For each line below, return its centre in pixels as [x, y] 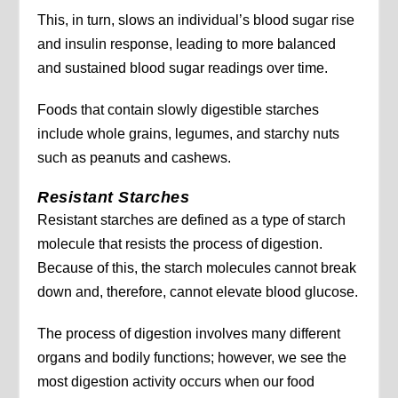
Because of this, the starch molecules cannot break [197, 267]
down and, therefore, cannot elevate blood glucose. [198, 291]
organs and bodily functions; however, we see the [192, 357]
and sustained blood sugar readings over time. [183, 68]
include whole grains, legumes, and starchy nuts [189, 133]
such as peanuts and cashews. [135, 157]
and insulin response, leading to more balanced [187, 44]
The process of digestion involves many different [189, 333]
